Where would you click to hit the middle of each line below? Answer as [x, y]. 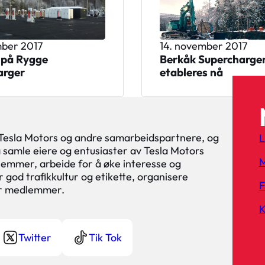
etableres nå [191, 72]
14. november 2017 [203, 46]
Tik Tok [106, 237]
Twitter [35, 237]
